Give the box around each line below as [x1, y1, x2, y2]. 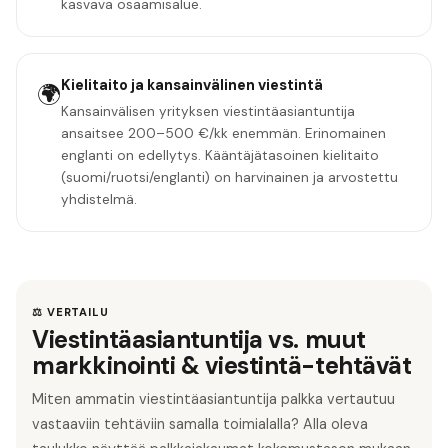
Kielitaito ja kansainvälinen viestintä [61, 74, 323, 95]
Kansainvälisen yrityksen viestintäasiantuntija [61, 102, 355, 120]
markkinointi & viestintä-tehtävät [32, 350, 412, 382]
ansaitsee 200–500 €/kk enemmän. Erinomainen [61, 124, 386, 142]
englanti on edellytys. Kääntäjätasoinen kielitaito [61, 146, 379, 164]
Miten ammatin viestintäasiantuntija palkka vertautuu [32, 389, 395, 408]
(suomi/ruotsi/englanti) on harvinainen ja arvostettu [61, 168, 398, 186]
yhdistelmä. [61, 190, 137, 208]
